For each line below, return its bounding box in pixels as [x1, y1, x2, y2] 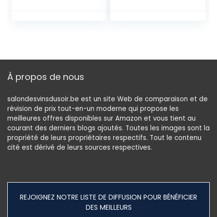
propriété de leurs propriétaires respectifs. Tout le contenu [7, 133, 201, 143]
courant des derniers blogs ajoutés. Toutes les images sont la [7, 124, 210, 133]
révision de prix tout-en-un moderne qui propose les [7, 104, 179, 114]
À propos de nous [7, 71, 84, 83]
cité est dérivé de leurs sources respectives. [7, 143, 152, 153]
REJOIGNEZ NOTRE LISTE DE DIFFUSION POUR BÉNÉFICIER [20, 192, 197, 202]
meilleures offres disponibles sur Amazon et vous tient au [7, 114, 196, 124]
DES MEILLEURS [85, 202, 132, 213]
